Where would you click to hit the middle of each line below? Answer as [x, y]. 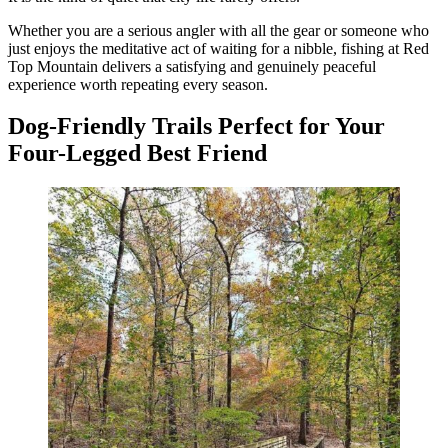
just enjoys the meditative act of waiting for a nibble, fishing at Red [218, 48]
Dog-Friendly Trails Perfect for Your [196, 126]
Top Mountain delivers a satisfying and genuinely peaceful [192, 66]
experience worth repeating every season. [138, 84]
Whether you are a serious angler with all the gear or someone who [218, 30]
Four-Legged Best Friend [137, 153]
